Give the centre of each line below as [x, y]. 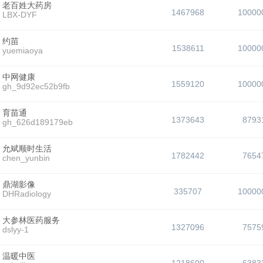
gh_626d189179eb [38, 122]
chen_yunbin [26, 158]
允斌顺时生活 [27, 149]
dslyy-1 [16, 230]
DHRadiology [27, 194]
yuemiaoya [23, 50]
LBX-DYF [20, 15]
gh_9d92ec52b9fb [36, 86]
